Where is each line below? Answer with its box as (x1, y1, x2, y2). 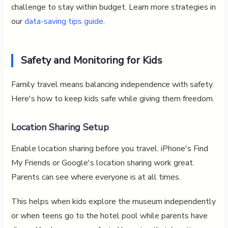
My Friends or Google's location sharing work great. (11, 157, 194, 168)
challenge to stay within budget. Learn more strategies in (11, 1, 216, 13)
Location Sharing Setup (11, 121, 109, 133)
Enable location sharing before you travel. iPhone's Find (11, 142, 208, 154)
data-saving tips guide (24, 15, 103, 27)
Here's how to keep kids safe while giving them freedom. (11, 93, 214, 104)
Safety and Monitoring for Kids (20, 53, 162, 67)
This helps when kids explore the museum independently (11, 195, 216, 207)
